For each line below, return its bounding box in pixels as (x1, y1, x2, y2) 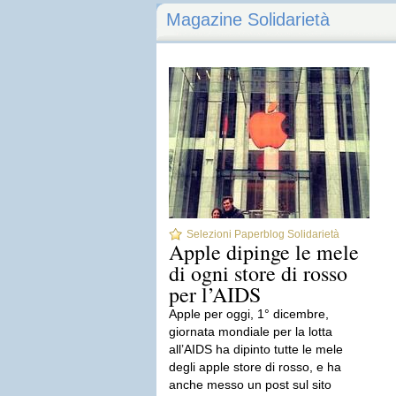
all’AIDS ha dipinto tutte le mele (169, 342, 343, 356)
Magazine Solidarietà (166, 10, 330, 29)
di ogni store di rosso (169, 259, 347, 287)
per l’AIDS (169, 280, 261, 308)
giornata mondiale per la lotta (169, 324, 332, 339)
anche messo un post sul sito (169, 377, 331, 392)
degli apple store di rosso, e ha (169, 360, 341, 374)
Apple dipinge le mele (169, 238, 359, 266)
